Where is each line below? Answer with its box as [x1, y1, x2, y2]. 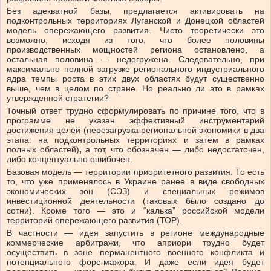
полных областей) [7, 145, 79, 155]
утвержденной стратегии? [7, 93, 109, 103]
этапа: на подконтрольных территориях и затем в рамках [7, 135, 264, 145]
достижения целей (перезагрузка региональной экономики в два [7, 125, 264, 135]
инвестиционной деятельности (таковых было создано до [7, 196, 264, 206]
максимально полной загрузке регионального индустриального [7, 64, 264, 74]
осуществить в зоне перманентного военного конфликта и [7, 247, 264, 258]
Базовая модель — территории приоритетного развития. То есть [7, 167, 264, 177]
